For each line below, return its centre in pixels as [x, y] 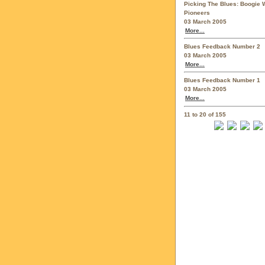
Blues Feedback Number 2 [222, 47]
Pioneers [197, 12]
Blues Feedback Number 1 [222, 80]
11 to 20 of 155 [205, 114]
